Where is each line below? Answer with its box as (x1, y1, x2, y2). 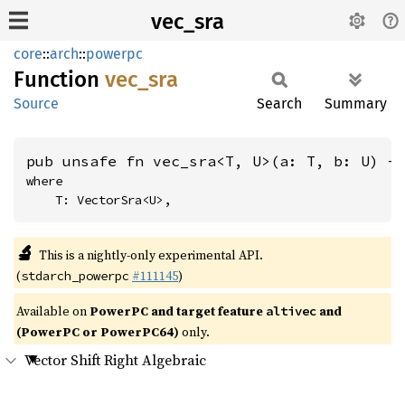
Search (257, 95, 302, 112)
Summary (325, 95, 387, 112)
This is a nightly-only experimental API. (38, 246, 263, 264)
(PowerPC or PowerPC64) (16, 323, 179, 341)
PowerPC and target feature (89, 302, 266, 320)
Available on (16, 302, 89, 320)
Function (14, 67, 105, 92)
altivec (266, 303, 316, 319)
